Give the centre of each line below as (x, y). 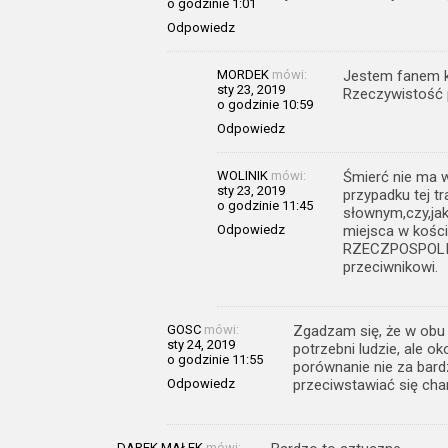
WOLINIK (242, 175)
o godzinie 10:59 (265, 104)
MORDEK (243, 74)
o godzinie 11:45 (265, 205)
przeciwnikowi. (390, 267)
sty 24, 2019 (201, 344)
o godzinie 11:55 (215, 359)
